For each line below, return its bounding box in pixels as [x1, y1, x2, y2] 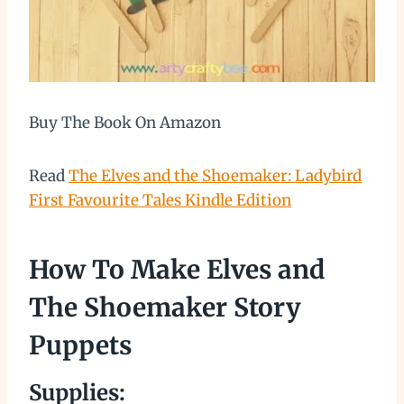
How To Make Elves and [29, 253, 325, 287]
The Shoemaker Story [29, 291, 301, 325]
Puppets [29, 329, 132, 363]
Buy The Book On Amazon [29, 113, 221, 133]
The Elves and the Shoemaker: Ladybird [69, 166, 362, 187]
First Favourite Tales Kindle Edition [29, 190, 291, 211]
